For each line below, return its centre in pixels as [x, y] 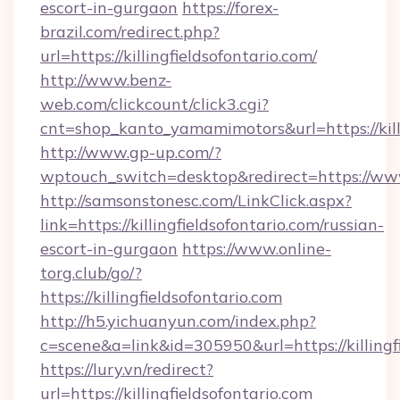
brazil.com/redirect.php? [130, 32]
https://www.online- [257, 249]
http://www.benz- [106, 80]
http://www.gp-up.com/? [131, 152]
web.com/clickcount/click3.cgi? [154, 104]
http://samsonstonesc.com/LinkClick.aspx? [196, 200]
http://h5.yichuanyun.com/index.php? [178, 321]
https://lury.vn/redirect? [127, 369]
